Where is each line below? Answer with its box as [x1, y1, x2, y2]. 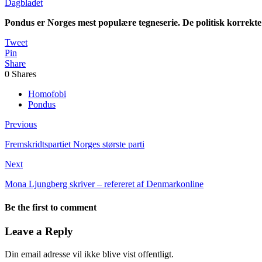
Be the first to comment [5, 202, 96, 212]
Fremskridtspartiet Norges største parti [5, 139, 144, 150]
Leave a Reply [5, 225, 73, 237]
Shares [12, 69, 36, 80]
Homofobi [28, 89, 66, 99]
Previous [5, 119, 37, 130]
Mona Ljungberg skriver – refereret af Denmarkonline [5, 179, 204, 189]
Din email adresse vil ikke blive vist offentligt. [5, 249, 174, 259]
